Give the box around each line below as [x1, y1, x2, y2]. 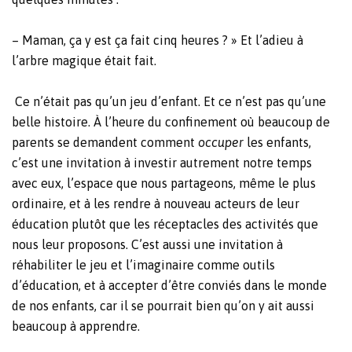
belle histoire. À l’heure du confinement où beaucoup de [12, 114, 330, 129]
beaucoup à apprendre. [12, 318, 140, 333]
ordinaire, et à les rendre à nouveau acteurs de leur [12, 196, 299, 211]
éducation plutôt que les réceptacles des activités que [12, 216, 318, 231]
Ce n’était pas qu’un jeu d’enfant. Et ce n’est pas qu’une [15, 93, 326, 108]
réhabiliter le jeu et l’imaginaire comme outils [12, 257, 275, 272]
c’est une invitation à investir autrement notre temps [12, 155, 312, 170]
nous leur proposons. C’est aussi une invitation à [12, 236, 283, 251]
